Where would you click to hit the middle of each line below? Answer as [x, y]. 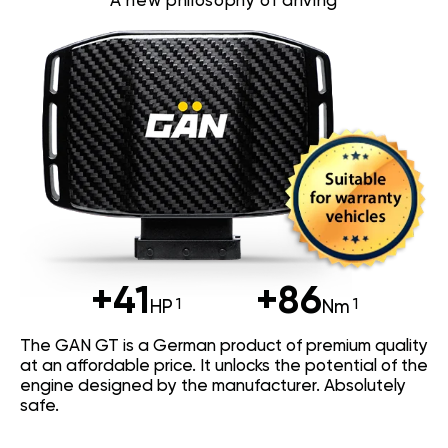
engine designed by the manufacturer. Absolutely [213, 386]
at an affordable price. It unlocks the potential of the [224, 366]
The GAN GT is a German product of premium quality [224, 346]
